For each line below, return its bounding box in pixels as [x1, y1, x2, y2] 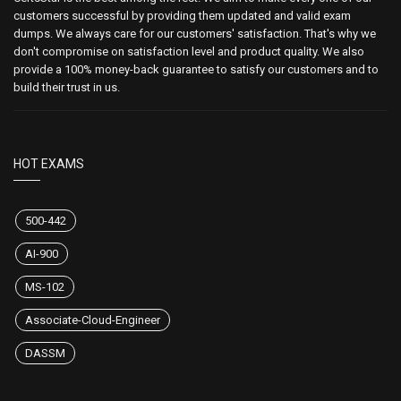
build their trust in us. [13, 81, 120, 95]
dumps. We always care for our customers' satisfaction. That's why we [13, 27, 376, 41]
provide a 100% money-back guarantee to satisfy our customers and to [13, 63, 379, 77]
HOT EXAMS [13, 157, 84, 172]
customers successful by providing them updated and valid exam [13, 9, 351, 23]
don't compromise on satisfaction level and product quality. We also [13, 45, 364, 59]
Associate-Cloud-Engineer [25, 313, 160, 328]
